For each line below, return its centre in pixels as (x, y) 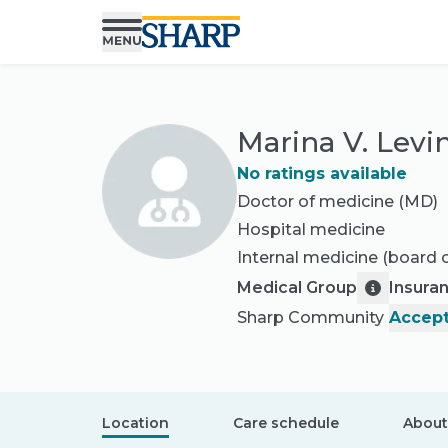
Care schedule (286, 422)
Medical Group (297, 287)
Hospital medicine (311, 229)
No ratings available (322, 173)
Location (135, 422)
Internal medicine (307, 257)
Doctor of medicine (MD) (337, 201)
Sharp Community (310, 317)
